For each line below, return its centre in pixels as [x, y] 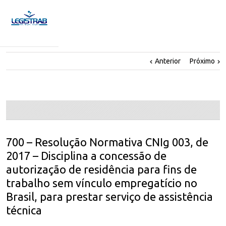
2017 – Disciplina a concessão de [86, 155]
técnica [24, 210]
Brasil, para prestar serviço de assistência [109, 196]
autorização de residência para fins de [101, 169]
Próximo [202, 61]
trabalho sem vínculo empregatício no [102, 183]
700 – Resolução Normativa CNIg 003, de [107, 142]
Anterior [168, 61]
